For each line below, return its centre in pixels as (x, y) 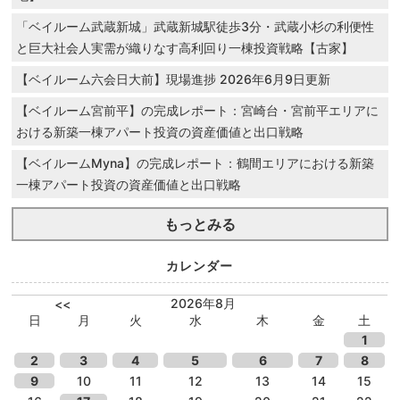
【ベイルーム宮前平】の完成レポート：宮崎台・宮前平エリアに (198, 110)
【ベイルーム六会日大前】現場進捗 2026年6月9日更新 (174, 79)
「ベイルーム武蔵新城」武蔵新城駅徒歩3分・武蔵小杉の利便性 (196, 26)
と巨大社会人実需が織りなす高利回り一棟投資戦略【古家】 (185, 47)
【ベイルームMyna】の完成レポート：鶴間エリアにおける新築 (196, 162)
